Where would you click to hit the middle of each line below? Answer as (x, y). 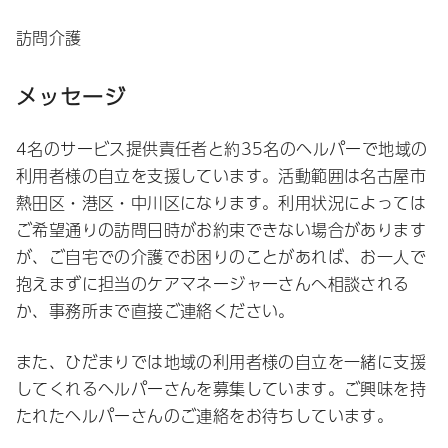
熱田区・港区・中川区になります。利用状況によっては (221, 202)
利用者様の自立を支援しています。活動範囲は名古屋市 (221, 175)
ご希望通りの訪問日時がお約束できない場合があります (221, 229)
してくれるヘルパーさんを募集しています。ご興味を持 (221, 388)
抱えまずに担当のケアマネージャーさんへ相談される (213, 283)
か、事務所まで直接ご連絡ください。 (155, 310)
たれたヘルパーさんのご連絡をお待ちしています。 (205, 415)
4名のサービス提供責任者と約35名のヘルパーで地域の (222, 148)
